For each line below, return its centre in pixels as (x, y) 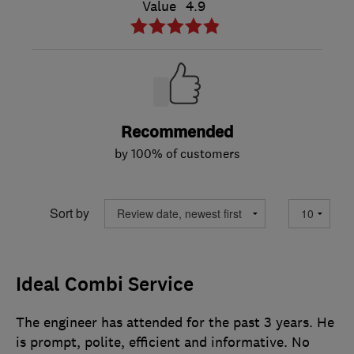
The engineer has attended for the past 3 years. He (175, 322)
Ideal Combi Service (105, 284)
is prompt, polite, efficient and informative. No (163, 342)
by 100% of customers (177, 153)
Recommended (177, 132)
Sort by (70, 213)
